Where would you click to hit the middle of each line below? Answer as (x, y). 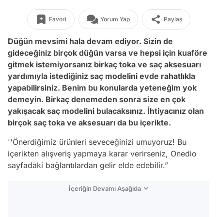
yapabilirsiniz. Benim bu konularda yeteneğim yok (102, 88)
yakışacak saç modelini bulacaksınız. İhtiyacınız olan (106, 111)
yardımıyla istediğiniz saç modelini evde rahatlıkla (101, 76)
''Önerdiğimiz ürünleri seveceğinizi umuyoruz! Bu (97, 142)
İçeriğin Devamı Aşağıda (105, 188)
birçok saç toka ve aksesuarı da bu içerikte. (90, 123)
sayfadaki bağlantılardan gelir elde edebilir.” (88, 165)
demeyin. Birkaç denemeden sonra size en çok (97, 99)
